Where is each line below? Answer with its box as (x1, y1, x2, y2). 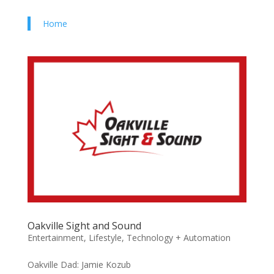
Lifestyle (88, 232, 122, 244)
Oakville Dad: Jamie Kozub (27, 259, 131, 271)
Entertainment (27, 232, 84, 244)
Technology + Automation (126, 232, 231, 244)
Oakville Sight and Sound (27, 219, 141, 233)
